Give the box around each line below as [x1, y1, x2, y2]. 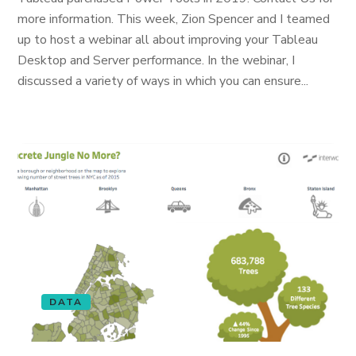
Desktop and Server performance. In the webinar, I [17, 52, 296, 69]
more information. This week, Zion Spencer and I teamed [17, 10, 331, 28]
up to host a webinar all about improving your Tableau [17, 31, 319, 48]
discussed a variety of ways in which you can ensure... [17, 72, 309, 90]
